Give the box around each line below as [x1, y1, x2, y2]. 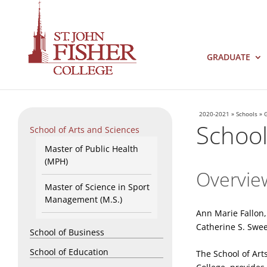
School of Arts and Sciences [30, 124, 140, 135]
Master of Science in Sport [45, 181, 150, 193]
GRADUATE [207, 51, 250, 63]
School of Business [30, 226, 105, 238]
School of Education [30, 246, 109, 258]
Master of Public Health [45, 143, 139, 154]
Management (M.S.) [45, 194, 123, 206]
